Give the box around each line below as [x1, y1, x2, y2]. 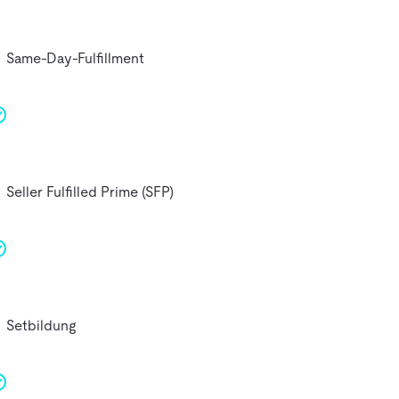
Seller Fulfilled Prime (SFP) [5, 183, 174, 200]
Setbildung [5, 316, 76, 334]
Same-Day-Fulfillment [5, 49, 144, 67]
